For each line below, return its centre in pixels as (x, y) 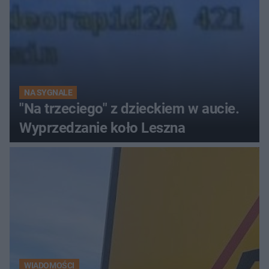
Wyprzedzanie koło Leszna (102, 128)
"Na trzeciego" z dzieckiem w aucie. (129, 108)
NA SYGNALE (48, 92)
